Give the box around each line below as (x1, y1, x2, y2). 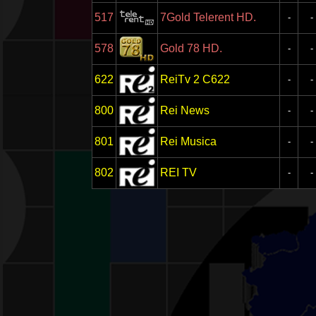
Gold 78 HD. (160, 42, 222, 54)
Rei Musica (160, 135, 217, 147)
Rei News (160, 104, 209, 116)
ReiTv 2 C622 (160, 73, 230, 85)
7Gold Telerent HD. (160, 11, 256, 23)
